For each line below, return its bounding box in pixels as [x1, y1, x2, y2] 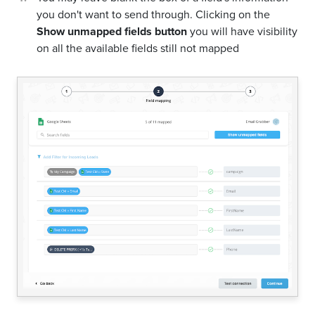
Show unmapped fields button [37, 22, 187, 39]
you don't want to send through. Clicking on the [37, 6, 270, 22]
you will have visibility [187, 22, 297, 39]
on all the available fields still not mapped [37, 39, 239, 56]
